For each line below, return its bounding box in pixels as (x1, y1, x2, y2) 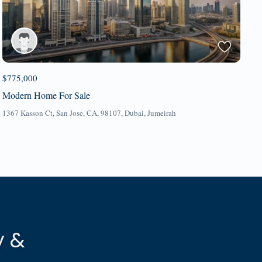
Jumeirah (147, 107, 176, 118)
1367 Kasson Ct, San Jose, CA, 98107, (2, 107, 125, 118)
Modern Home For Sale (2, 88, 90, 101)
